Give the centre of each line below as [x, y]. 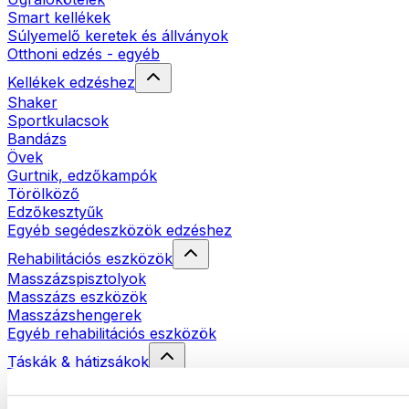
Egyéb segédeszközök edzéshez [120, 230]
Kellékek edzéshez [71, 82]
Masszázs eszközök [77, 296]
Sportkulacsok [58, 120]
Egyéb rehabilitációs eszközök [112, 333]
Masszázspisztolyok [77, 278]
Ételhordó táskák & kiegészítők [113, 381]
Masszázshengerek [74, 315]
